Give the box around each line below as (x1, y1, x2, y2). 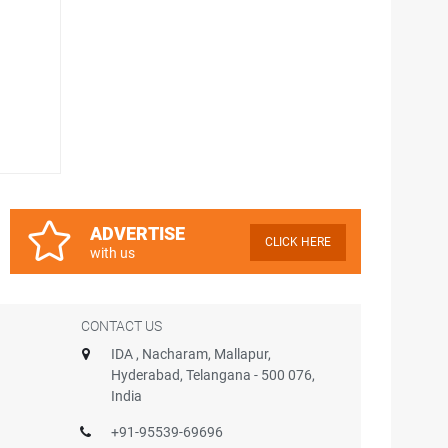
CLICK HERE (264, 235, 331, 249)
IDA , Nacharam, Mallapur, (111, 346, 271, 362)
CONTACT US (81, 318, 162, 334)
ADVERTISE (89, 223, 185, 244)
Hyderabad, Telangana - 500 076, (111, 367, 315, 383)
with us (89, 245, 135, 261)
